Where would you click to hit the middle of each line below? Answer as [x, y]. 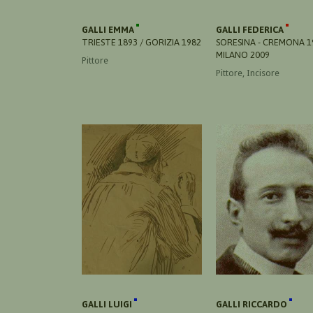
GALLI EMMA [109, 29]
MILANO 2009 [243, 54]
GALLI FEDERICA [251, 29]
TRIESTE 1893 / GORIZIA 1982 [141, 42]
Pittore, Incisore [248, 73]
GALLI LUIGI [108, 304]
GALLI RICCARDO [253, 304]
